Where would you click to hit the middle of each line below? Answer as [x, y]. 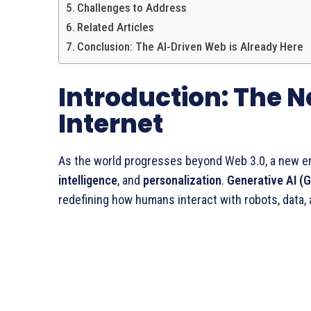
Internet [111, 124]
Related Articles [116, 27]
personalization [182, 180]
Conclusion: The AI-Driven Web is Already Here [191, 47]
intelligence [88, 180]
